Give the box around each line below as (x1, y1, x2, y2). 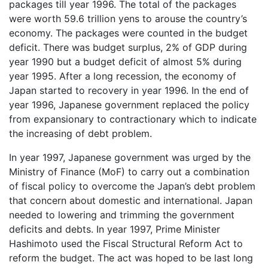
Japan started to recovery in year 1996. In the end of (9, 84, 249, 97)
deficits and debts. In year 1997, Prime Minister (9, 223, 220, 236)
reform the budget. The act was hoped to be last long (9, 252, 253, 264)
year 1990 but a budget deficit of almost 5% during (9, 56, 242, 68)
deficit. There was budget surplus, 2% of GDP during (9, 41, 247, 54)
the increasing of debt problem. (9, 127, 152, 140)
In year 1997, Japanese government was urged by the (9, 151, 251, 164)
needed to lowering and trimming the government (9, 209, 234, 221)
